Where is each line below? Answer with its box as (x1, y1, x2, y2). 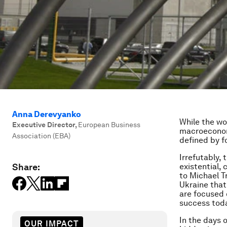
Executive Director (12, 121, 75, 129)
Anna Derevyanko (12, 109, 81, 119)
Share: (12, 162, 40, 172)
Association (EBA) (12, 132, 70, 140)
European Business (78, 121, 140, 129)
